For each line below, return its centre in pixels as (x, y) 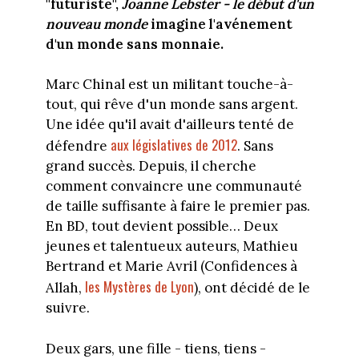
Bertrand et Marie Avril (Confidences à (171, 266)
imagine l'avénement (220, 24)
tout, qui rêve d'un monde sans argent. (171, 105)
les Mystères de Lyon (139, 287)
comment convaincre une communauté (173, 186)
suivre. (67, 308)
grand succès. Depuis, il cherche (151, 166)
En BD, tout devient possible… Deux (161, 226)
